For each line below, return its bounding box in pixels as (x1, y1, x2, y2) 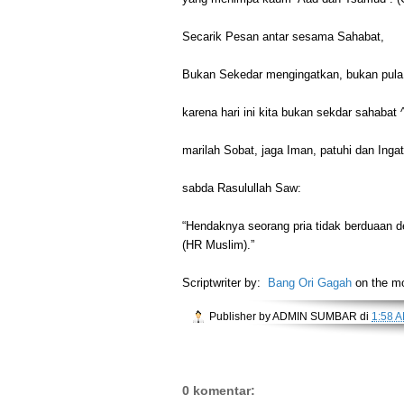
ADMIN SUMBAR (272, 310, 357, 324)
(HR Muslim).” (182, 237, 254, 252)
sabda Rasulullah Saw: (182, 180, 301, 195)
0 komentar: (182, 383, 255, 399)
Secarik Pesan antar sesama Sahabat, (182, 29, 384, 43)
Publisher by (209, 310, 272, 324)
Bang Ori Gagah (268, 275, 352, 289)
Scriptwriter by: (182, 275, 268, 289)
